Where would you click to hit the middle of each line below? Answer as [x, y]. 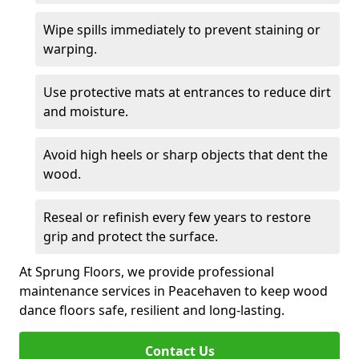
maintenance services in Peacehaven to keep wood [173, 291]
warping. [70, 49]
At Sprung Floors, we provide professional [147, 272]
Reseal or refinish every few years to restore [177, 217]
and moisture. [86, 111]
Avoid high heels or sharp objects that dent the [186, 155]
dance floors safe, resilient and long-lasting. [152, 310]
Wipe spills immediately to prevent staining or [182, 30]
